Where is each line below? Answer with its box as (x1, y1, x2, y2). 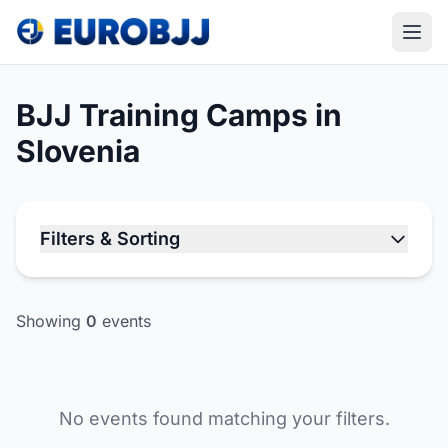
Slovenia (16, 133, 140, 169)
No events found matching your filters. (58, 408, 390, 429)
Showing (16, 311, 86, 331)
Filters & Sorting (40, 228, 180, 249)
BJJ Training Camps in (16, 97, 342, 133)
